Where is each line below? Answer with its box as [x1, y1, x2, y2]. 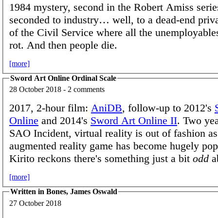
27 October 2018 [9, 199, 61, 207]
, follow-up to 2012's [122, 102, 215, 114]
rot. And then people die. [9, 38, 117, 51]
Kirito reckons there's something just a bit [9, 152, 193, 165]
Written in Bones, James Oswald [10, 187, 117, 196]
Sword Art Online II [91, 114, 177, 127]
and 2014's [38, 114, 91, 127]
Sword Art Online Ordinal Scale [10, 73, 116, 82]
